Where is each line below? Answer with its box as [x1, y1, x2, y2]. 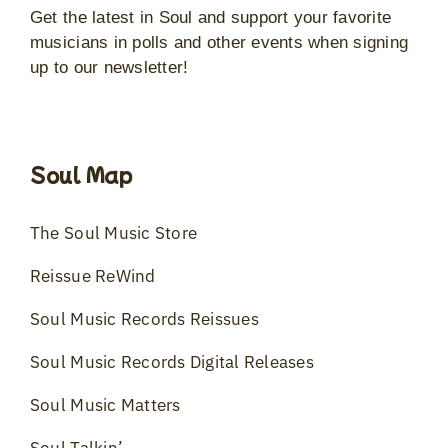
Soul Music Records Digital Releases [29, 350, 314, 373]
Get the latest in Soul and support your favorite [29, 7, 392, 27]
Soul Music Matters [29, 393, 181, 416]
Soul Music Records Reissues [29, 307, 259, 330]
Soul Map [29, 158, 133, 188]
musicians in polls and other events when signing [29, 32, 409, 52]
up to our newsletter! [29, 57, 189, 77]
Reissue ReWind [29, 264, 156, 287]
